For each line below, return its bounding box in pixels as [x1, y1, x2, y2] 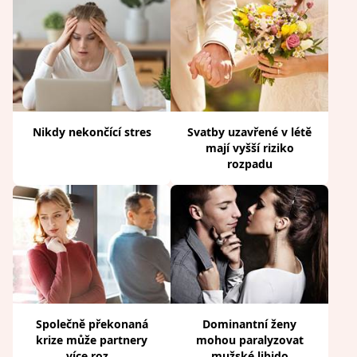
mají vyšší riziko [205, 140, 294, 156]
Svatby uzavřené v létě [187, 124, 312, 140]
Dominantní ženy [202, 316, 296, 331]
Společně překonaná [35, 316, 148, 331]
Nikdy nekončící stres [32, 124, 151, 140]
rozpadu [226, 156, 273, 172]
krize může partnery [36, 331, 147, 347]
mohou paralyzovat [195, 331, 304, 347]
